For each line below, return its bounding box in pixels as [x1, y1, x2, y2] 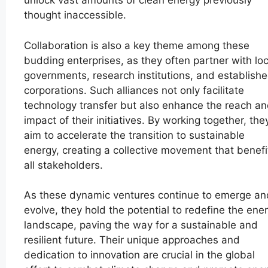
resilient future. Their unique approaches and [24, 234, 240, 246]
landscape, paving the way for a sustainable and [24, 219, 258, 232]
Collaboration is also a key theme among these [24, 39, 249, 51]
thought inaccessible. [24, 9, 126, 22]
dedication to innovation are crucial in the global [24, 249, 255, 261]
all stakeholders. [24, 159, 103, 171]
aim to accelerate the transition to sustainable [24, 129, 245, 141]
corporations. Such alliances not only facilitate [24, 84, 244, 96]
